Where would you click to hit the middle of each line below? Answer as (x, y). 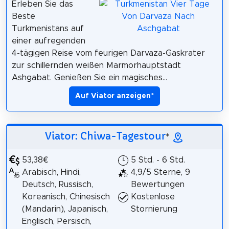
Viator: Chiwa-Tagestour (105, 136)
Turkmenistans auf (48, 28)
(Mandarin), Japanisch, (65, 209)
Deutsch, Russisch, (57, 185)
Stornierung (154, 209)
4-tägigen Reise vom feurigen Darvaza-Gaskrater (108, 53)
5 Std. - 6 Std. (158, 160)
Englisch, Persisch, (56, 222)
